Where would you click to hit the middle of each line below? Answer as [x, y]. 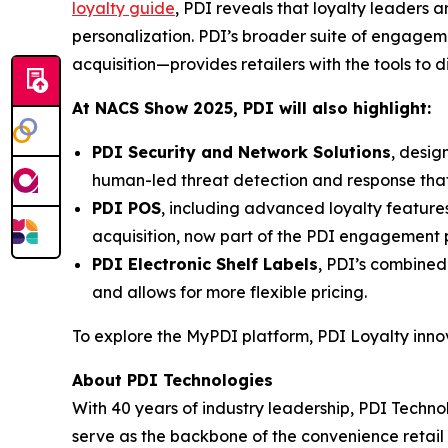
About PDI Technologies [172, 380]
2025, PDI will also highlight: [312, 108]
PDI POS [126, 208]
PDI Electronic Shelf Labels [205, 264]
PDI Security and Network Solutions [241, 152]
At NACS [108, 108]
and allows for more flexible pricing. [231, 292]
